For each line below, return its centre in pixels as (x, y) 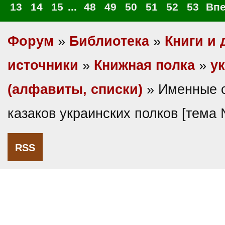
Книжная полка (144, 65)
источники (43, 65)
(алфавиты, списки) (75, 89)
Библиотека (109, 41)
